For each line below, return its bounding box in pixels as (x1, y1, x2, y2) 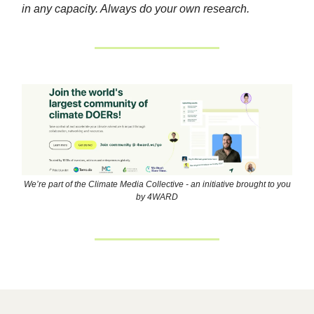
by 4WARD (136, 191, 178, 202)
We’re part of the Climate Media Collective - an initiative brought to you (23, 179, 291, 189)
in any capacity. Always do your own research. (22, 3, 250, 15)
